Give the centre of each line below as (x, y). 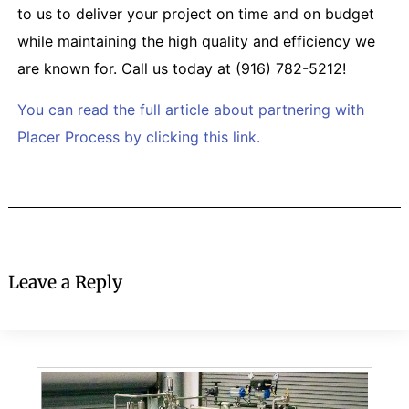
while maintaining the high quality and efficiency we (196, 42)
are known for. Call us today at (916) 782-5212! (181, 69)
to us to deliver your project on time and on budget (195, 14)
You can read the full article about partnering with (190, 109)
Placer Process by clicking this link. (138, 136)
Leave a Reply (65, 282)
